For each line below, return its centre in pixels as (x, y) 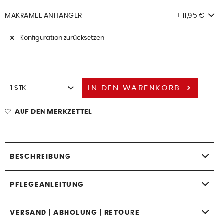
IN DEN (104, 88)
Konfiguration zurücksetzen (61, 38)
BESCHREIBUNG (40, 157)
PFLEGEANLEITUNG (47, 185)
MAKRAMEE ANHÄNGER (44, 15)
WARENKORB (152, 88)
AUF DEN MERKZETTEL (53, 112)
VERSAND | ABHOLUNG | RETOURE (75, 212)
